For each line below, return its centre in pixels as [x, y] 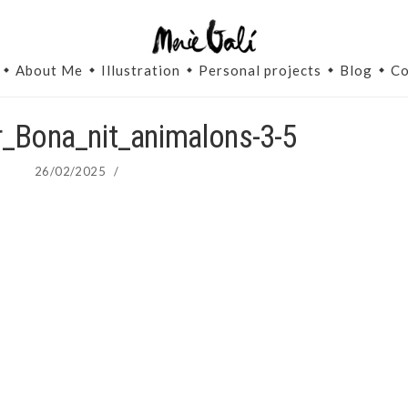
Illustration [141, 71]
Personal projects [260, 71]
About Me [49, 71]
